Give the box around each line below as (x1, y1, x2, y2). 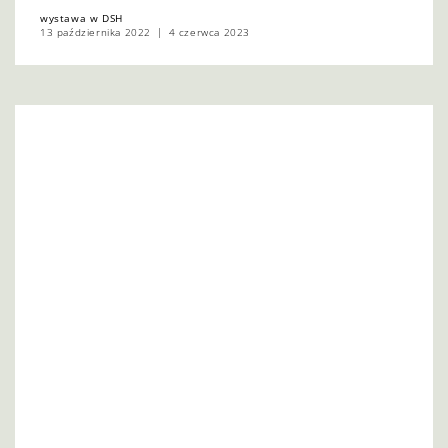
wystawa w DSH (40, 11, 123, 26)
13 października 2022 (40, 25, 151, 40)
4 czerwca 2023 (168, 25, 251, 40)
